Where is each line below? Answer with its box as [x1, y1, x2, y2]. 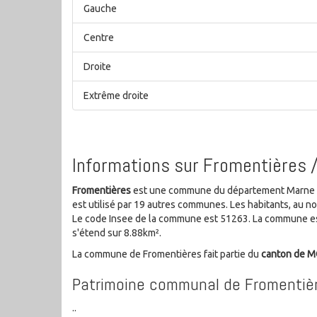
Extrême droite [83, 90, 149, 102]
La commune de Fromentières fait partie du [72, 248, 261, 260]
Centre [83, 32, 114, 44]
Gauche [83, 3, 117, 15]
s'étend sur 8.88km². [72, 226, 161, 238]
